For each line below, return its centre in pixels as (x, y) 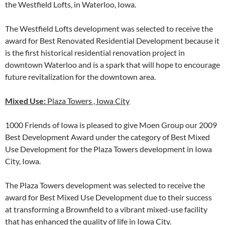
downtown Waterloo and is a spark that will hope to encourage (113, 64)
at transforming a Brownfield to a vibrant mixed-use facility (106, 209)
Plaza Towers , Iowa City (88, 100)
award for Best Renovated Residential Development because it (112, 40)
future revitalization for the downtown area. (80, 76)
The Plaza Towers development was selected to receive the (105, 185)
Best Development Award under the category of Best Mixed (107, 137)
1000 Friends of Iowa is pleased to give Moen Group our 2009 (111, 125)
